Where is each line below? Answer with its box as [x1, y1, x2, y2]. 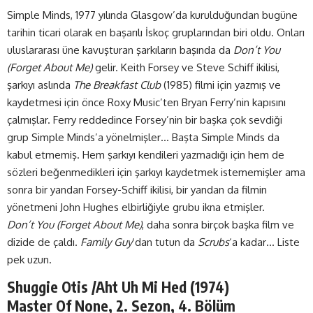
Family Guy [80, 235, 132, 249]
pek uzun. [7, 252, 52, 266]
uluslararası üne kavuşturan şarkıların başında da [7, 43, 233, 57]
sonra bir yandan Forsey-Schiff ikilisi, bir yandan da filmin [7, 182, 267, 196]
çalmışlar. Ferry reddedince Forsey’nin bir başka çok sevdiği [7, 112, 282, 126]
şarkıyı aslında [7, 78, 73, 92]
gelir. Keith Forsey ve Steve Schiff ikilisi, [92, 60, 279, 74]
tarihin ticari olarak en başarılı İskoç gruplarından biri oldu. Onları [7, 25, 305, 39]
